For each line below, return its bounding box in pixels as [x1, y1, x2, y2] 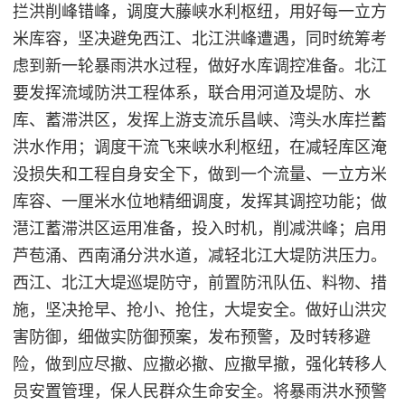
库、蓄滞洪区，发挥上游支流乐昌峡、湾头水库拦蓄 [13, 111, 387, 130]
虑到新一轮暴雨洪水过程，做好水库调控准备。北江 [13, 57, 387, 76]
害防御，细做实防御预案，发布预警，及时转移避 [13, 328, 371, 347]
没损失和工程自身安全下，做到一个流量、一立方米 [13, 165, 387, 184]
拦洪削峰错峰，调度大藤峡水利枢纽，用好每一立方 [13, 3, 387, 22]
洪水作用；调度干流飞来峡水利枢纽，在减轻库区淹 [13, 138, 387, 157]
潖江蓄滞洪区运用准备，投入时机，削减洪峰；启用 [13, 220, 387, 239]
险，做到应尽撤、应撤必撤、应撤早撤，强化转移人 [13, 355, 387, 374]
